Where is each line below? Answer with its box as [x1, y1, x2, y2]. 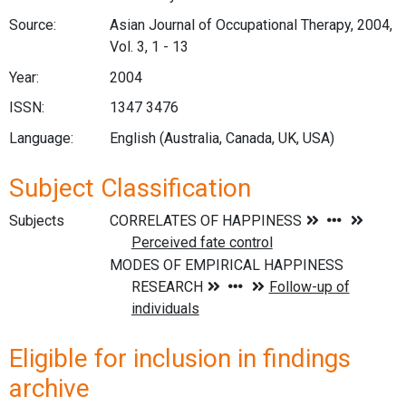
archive [9, 372, 90, 403]
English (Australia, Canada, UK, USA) [109, 129, 334, 147]
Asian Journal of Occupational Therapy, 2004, [109, 16, 392, 34]
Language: [9, 129, 73, 147]
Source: [9, 16, 56, 34]
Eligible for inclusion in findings [9, 343, 351, 373]
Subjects [9, 211, 64, 229]
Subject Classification [9, 172, 251, 203]
